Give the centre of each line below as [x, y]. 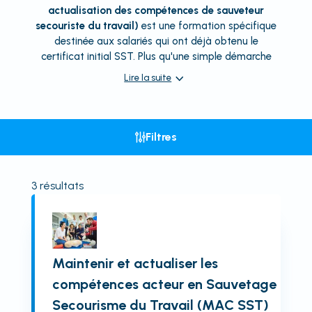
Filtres [161, 137]
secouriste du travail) [87, 26]
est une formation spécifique [208, 26]
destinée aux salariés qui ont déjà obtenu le [156, 41]
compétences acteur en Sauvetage [164, 284]
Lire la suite [148, 78]
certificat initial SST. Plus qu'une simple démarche [156, 56]
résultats [60, 186]
